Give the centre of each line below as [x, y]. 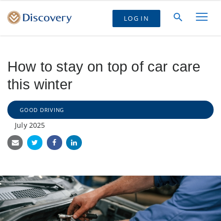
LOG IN [136, 18]
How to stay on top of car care [104, 67]
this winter [40, 84]
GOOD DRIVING [42, 110]
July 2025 [30, 125]
